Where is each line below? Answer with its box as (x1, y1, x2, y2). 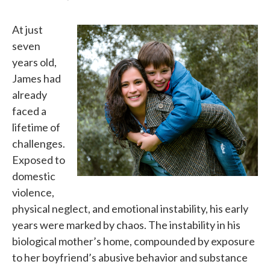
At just (12, 22, 43, 36)
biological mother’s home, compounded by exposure (12, 234, 255, 248)
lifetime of (12, 120, 60, 134)
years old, (12, 55, 57, 69)
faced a (12, 104, 46, 118)
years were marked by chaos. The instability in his (12, 218, 240, 231)
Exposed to (12, 152, 65, 166)
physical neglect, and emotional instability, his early (12, 201, 248, 215)
